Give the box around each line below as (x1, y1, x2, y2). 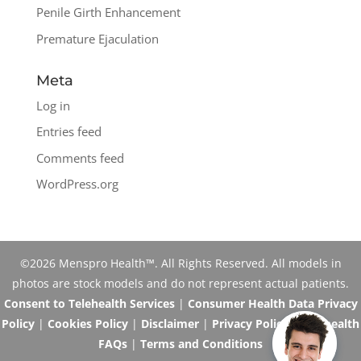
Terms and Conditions (140, 336, 263, 352)
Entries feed (35, 123, 102, 140)
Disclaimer (141, 316, 199, 332)
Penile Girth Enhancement (35, 4, 180, 21)
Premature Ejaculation (35, 30, 159, 47)
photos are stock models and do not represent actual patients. (12, 276, 349, 292)
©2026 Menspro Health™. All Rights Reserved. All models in (19, 255, 342, 272)
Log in (35, 97, 70, 114)
